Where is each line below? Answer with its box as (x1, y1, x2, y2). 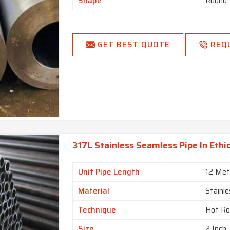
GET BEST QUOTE (98, 39, 170, 51)
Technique (78, 204, 117, 217)
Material (78, 185, 110, 198)
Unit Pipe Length (78, 166, 140, 179)
